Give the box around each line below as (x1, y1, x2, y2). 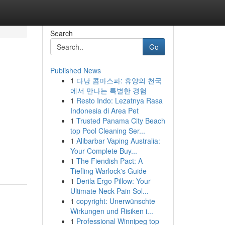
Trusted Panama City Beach (76, 116, 165, 126)
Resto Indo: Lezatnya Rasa (76, 95, 163, 105)
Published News (50, 65, 101, 75)
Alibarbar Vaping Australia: (76, 136, 160, 146)
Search (50, 28, 73, 38)
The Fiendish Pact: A (76, 156, 143, 166)
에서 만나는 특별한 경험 (70, 85, 147, 95)
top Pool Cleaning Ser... (70, 126, 145, 136)
